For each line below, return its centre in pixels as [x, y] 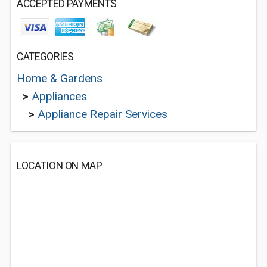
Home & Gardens [60, 78]
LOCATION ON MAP [60, 166]
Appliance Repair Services [103, 114]
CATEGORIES [45, 57]
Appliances [59, 96]
